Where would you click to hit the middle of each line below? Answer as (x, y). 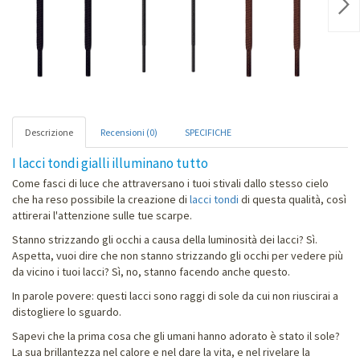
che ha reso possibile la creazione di (101, 199)
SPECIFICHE (208, 132)
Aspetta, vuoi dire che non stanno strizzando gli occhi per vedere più (178, 255)
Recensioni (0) (129, 132)
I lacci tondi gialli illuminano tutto (110, 163)
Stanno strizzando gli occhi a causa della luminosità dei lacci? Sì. (165, 239)
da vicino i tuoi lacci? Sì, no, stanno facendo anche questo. (151, 271)
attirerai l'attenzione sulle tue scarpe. (102, 215)
